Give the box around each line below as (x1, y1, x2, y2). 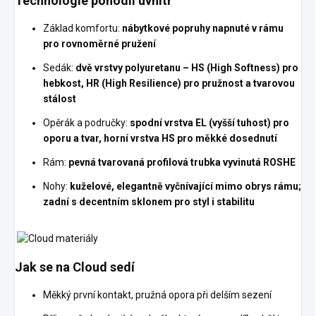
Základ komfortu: (43, 22, 122, 34)
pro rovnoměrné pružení (43, 37, 156, 49)
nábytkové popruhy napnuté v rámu (122, 22, 284, 34)
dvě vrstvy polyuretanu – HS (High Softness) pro (75, 61, 298, 73)
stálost (43, 92, 76, 104)
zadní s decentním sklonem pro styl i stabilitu (43, 195, 255, 207)
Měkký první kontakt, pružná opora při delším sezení (43, 288, 272, 300)
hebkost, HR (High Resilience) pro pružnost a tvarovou (43, 77, 295, 89)
